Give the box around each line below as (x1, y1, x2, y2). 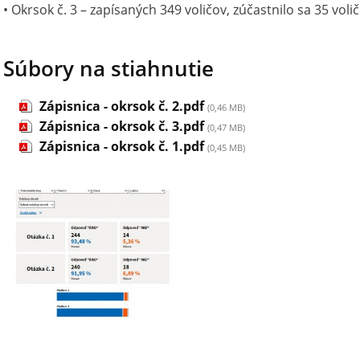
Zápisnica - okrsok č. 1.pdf (39, 137, 204, 155)
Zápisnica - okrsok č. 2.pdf (39, 97, 204, 115)
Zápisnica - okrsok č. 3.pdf (39, 117, 204, 135)
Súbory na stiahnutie (3, 54, 214, 83)
